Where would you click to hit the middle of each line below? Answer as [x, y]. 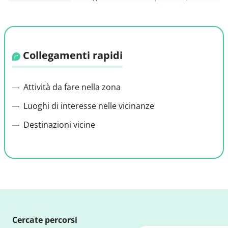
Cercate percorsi [45, 220]
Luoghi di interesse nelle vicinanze [88, 106]
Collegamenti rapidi [72, 55]
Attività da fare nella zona [71, 87]
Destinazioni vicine [58, 125]
